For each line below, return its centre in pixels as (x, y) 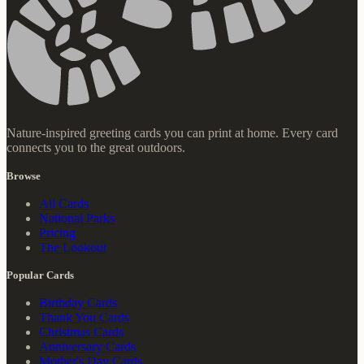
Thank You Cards (84, 318)
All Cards (64, 203)
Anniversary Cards (87, 347)
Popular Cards (40, 275)
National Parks (77, 218)
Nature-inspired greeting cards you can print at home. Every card (172, 133)
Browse (24, 175)
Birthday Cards (78, 303)
